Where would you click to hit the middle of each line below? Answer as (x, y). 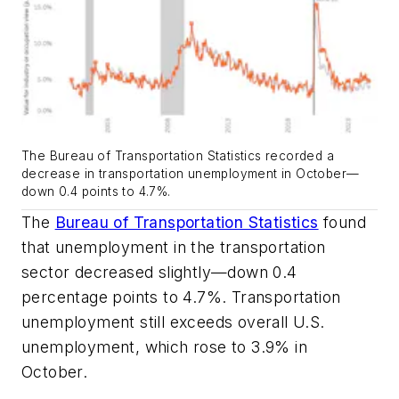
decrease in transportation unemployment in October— (191, 174)
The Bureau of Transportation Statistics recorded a (178, 156)
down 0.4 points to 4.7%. (96, 192)
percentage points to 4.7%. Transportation (181, 297)
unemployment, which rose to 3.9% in (164, 347)
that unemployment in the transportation (174, 248)
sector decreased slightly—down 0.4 (159, 273)
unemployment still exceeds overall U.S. (173, 322)
